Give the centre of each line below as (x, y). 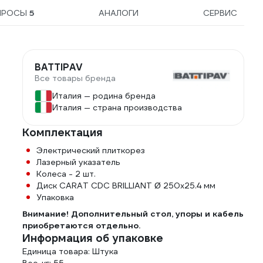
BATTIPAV (59, 67)
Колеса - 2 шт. (66, 174)
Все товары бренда (75, 78)
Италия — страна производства (117, 107)
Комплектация (63, 132)
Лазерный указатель (78, 162)
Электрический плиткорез (91, 150)
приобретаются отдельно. (81, 225)
